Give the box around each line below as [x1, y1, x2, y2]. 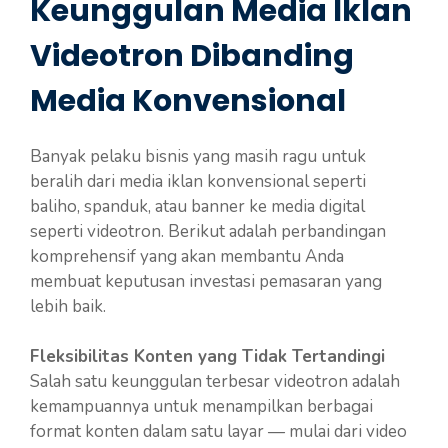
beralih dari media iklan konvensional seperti [30, 169, 366, 193]
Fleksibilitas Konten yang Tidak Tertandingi [30, 345, 385, 368]
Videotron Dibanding [30, 34, 354, 77]
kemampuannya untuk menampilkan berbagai [30, 395, 373, 418]
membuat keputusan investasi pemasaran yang [30, 269, 382, 293]
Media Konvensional [30, 79, 346, 122]
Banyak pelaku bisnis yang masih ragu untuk [30, 144, 366, 168]
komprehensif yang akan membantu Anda [30, 244, 344, 268]
